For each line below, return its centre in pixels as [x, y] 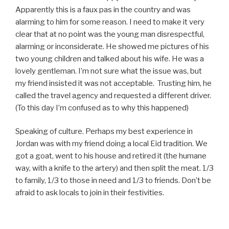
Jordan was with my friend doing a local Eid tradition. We [111, 144]
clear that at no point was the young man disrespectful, [110, 34]
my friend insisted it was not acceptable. [85, 83]
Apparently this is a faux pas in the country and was [103, 9]
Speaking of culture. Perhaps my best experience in [104, 132]
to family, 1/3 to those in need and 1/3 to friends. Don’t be [113, 181]
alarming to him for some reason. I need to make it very [110, 22]
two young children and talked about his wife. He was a [110, 59]
